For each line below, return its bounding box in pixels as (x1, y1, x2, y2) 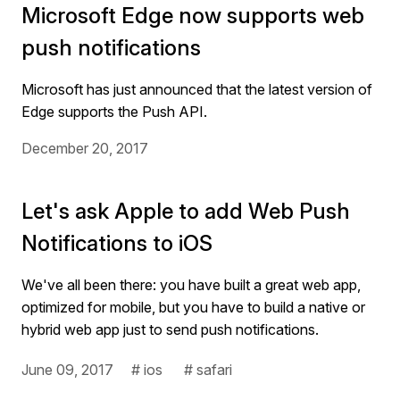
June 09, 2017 (21, 361, 113, 379)
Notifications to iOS (21, 230, 212, 256)
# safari (184, 361, 232, 379)
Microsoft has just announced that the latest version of (21, 80, 372, 98)
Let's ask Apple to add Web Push (21, 198, 350, 224)
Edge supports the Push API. (21, 103, 207, 121)
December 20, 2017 (21, 139, 148, 157)
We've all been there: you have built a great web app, (21, 276, 361, 294)
